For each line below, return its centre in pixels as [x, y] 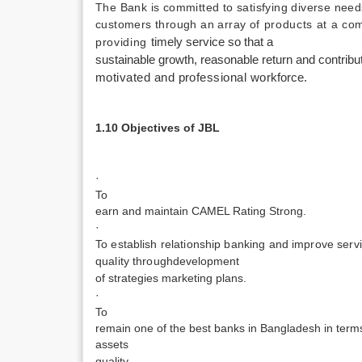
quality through [134, 261]
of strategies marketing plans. [171, 278]
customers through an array [173, 24]
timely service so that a [212, 42]
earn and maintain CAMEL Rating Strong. [201, 211]
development [206, 261]
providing [123, 42]
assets [112, 344]
